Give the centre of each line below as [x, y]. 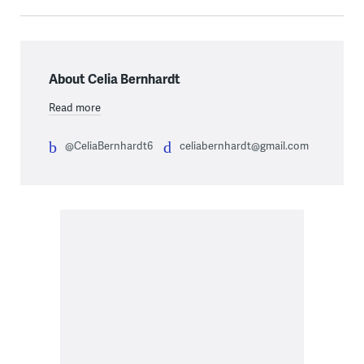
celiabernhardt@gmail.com [244, 146]
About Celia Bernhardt [114, 79]
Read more [74, 108]
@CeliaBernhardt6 [108, 146]
